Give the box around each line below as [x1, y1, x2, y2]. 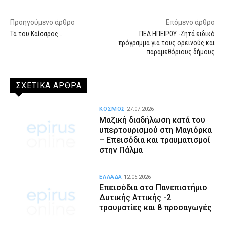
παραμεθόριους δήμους [147, 47, 215, 56]
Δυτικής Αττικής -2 [99, 192, 171, 202]
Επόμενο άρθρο [165, 18, 215, 26]
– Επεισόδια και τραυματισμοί [99, 135, 211, 145]
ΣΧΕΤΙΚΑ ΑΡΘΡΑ [16, 80, 82, 90]
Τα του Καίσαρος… [10, 29, 62, 38]
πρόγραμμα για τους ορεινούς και [118, 38, 215, 47]
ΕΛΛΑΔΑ [99, 173, 123, 180]
